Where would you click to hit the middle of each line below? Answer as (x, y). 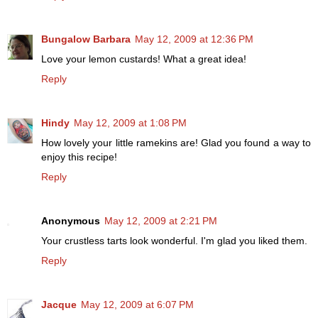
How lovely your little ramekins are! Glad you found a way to (176, 142)
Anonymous (71, 220)
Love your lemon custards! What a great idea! (144, 59)
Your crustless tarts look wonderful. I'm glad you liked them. (174, 240)
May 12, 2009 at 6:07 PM (137, 304)
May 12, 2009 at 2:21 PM (161, 220)
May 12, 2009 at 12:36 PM (194, 39)
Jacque (59, 304)
